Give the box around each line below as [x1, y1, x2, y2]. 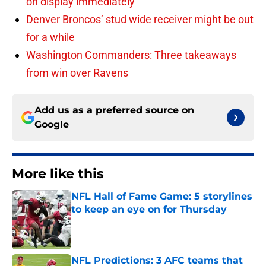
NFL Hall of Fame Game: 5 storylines [71, 191, 252, 202]
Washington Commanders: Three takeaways [26, 49, 236, 62]
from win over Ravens [26, 66, 128, 80]
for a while [26, 31, 75, 44]
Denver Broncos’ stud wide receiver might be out [26, 13, 254, 26]
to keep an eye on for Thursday [71, 204, 227, 216]
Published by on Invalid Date [71, 216, 174, 226]
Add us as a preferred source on [34, 104, 194, 116]
